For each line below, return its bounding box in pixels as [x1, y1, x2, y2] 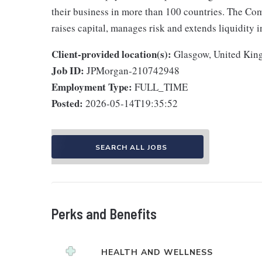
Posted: [51, 96, 83, 111]
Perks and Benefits [51, 205, 157, 222]
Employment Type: [51, 80, 132, 94]
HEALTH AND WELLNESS [101, 247, 213, 258]
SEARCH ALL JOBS [95, 143, 167, 152]
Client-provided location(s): [51, 47, 171, 61]
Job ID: [51, 63, 84, 78]
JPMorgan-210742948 [87, 64, 180, 77]
